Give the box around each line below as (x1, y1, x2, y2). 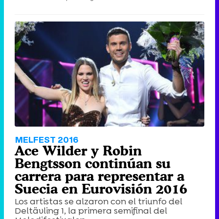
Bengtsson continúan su (15, 155, 171, 172)
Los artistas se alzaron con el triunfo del (15, 196, 182, 208)
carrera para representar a (15, 168, 184, 184)
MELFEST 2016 (15, 133, 78, 146)
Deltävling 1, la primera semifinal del (15, 205, 167, 217)
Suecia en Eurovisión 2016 (15, 181, 187, 197)
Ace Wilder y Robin (15, 143, 142, 159)
